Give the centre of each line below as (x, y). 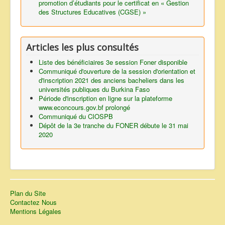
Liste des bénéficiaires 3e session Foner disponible (113, 62)
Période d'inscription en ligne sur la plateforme (105, 98)
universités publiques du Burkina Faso (94, 89)
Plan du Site (28, 193)
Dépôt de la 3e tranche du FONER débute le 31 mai (114, 126)
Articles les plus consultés (82, 47)
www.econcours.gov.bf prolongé (84, 107)
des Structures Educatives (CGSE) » (92, 12)
